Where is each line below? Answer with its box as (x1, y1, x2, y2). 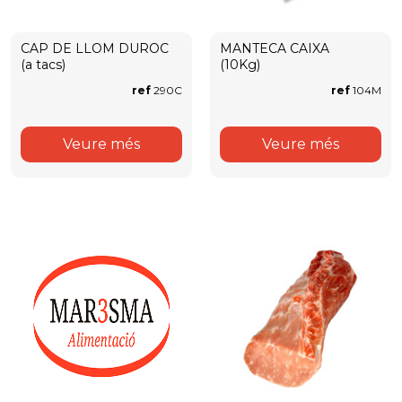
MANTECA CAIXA (220, 40, 329, 57)
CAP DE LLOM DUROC (21, 40, 169, 57)
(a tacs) (21, 57, 66, 73)
